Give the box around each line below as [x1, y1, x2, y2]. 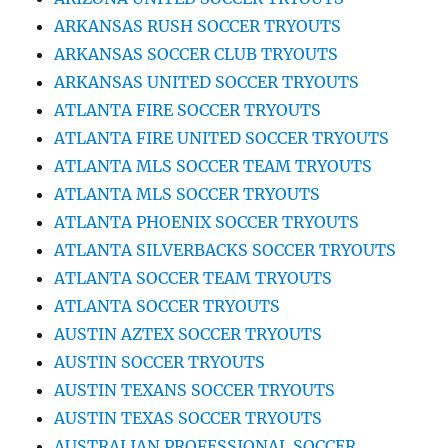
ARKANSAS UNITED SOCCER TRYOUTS [54, 71, 360, 92]
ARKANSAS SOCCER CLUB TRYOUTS [54, 43, 339, 64]
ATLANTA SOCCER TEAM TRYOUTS [54, 267, 333, 288]
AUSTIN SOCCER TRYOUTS [54, 351, 266, 372]
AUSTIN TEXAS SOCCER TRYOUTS [54, 407, 323, 428]
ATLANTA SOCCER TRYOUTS [54, 295, 281, 316]
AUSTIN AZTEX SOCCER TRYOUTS [54, 323, 323, 344]
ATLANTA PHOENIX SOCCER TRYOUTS [54, 211, 360, 232]
